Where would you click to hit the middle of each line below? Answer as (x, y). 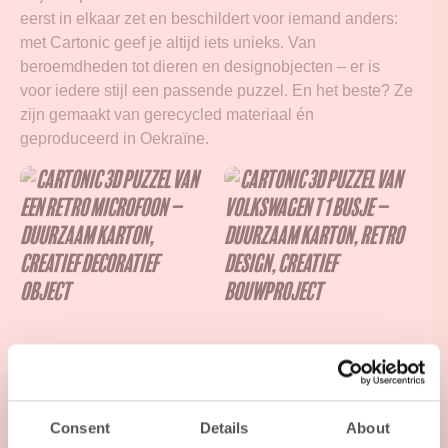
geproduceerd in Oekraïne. (114, 139)
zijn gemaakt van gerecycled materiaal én (167, 115)
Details (224, 427)
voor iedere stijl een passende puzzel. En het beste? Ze (216, 91)
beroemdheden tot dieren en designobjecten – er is (200, 67)
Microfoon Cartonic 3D (101, 412)
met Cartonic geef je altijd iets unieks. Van (168, 43)
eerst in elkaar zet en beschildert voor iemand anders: (209, 19)
